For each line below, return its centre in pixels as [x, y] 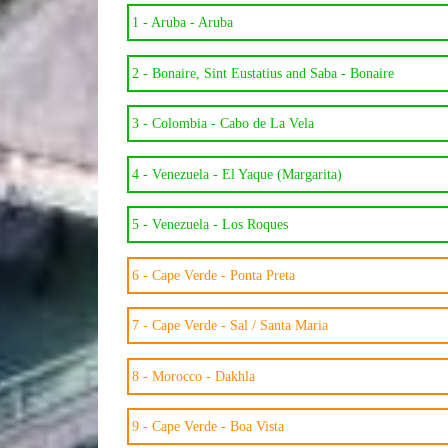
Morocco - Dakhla [203, 376]
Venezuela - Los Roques [219, 225]
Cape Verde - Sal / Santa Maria [239, 326]
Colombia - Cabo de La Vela [232, 124]
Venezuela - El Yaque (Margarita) [246, 174]
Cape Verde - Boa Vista [217, 427]
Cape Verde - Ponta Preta [223, 275]
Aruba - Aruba [191, 23]
